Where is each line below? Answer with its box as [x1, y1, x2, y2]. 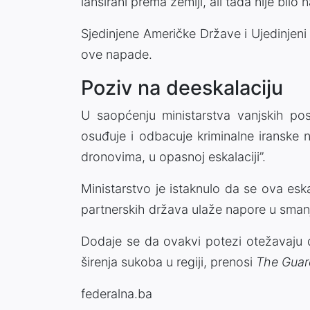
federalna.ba [81, 286, 152, 302]
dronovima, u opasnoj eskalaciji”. [81, 149, 266, 165]
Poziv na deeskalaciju [81, 75, 283, 100]
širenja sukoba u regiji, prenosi [81, 255, 256, 270]
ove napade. [81, 47, 152, 62]
